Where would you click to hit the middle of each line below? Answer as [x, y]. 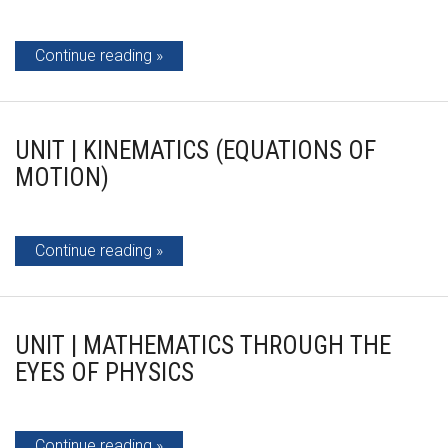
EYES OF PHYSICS [104, 372]
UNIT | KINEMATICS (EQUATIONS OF [195, 150]
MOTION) [62, 177]
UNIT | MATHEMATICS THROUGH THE [203, 345]
